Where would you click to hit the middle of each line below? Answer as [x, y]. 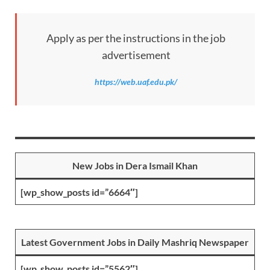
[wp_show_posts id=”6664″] [79, 192]
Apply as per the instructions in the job [136, 38]
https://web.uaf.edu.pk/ [136, 81]
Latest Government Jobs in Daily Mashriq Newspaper [135, 242]
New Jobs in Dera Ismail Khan [135, 166]
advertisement [136, 55]
